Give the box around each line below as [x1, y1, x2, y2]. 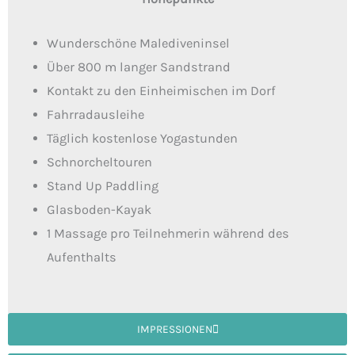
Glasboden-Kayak [47, 202, 152, 218]
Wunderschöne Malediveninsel [47, 36, 231, 52]
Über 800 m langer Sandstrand [47, 59, 231, 75]
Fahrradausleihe [47, 107, 145, 123]
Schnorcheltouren [47, 155, 153, 170]
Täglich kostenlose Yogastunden [47, 131, 239, 147]
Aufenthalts [47, 250, 117, 265]
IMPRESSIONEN [136, 323, 212, 336]
